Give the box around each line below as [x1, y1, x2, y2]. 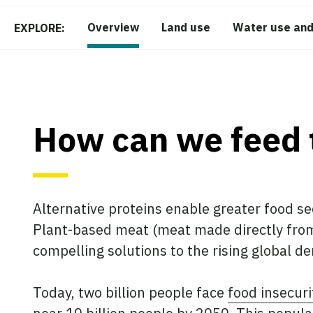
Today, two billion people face [33, 283, 228, 303]
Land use [161, 20, 210, 34]
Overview [87, 20, 139, 34]
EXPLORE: [14, 20, 65, 35]
